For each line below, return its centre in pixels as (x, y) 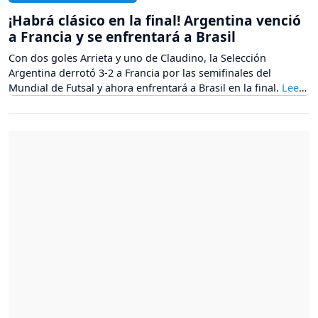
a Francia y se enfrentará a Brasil (122, 37)
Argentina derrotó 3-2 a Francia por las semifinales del (140, 73)
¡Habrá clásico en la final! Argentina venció (155, 21)
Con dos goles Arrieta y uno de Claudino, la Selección (137, 58)
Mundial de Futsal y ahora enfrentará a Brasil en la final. (145, 88)
